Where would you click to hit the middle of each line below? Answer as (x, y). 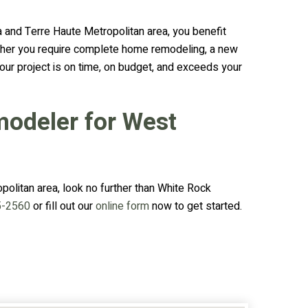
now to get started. (196, 206)
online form (122, 206)
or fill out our (63, 206)
